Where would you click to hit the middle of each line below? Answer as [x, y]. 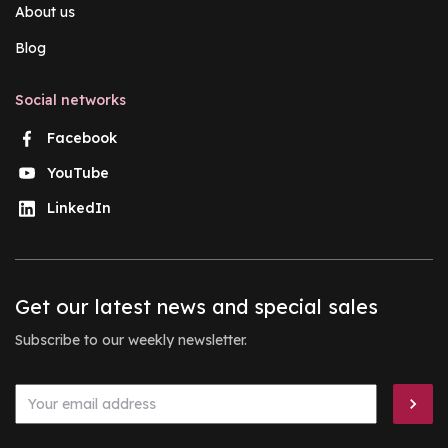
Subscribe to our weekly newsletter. [131, 339]
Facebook [82, 137]
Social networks [70, 99]
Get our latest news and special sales [196, 306]
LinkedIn [79, 207]
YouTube [78, 172]
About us [45, 11]
